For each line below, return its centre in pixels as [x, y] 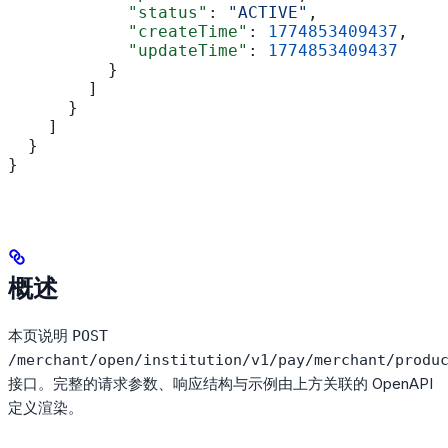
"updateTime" [128, 51]
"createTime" [128, 32]
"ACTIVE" [268, 13]
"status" [108, 13]
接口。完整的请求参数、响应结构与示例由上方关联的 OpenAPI [220, 384]
